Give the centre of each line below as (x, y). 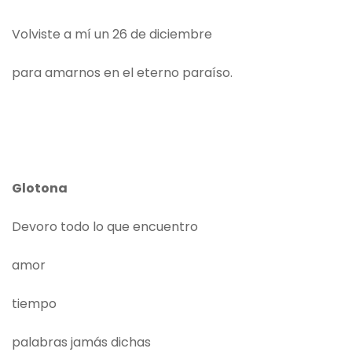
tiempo (34, 304)
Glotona (40, 189)
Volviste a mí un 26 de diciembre (112, 35)
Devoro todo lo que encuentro (105, 227)
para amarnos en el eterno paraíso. (122, 73)
